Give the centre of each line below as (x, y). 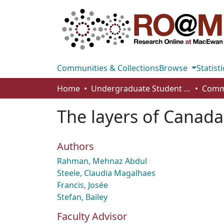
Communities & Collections (108, 68)
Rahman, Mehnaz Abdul (102, 161)
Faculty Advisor (92, 216)
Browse (174, 68)
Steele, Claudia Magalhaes (106, 173)
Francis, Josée (82, 185)
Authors (75, 146)
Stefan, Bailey (82, 197)
